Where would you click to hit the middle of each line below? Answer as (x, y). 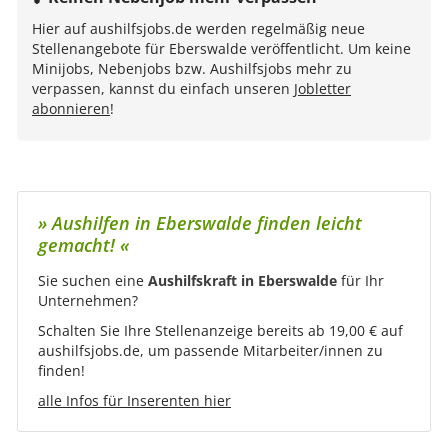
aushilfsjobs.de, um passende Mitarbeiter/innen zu (210, 350)
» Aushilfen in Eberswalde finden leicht (200, 223)
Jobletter (322, 88)
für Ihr (360, 280)
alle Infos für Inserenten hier (134, 400)
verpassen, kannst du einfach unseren (163, 88)
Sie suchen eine (93, 280)
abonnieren (71, 108)
